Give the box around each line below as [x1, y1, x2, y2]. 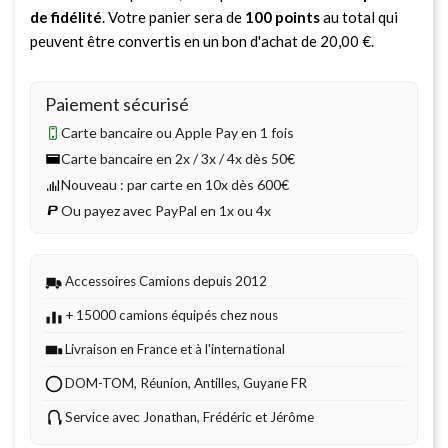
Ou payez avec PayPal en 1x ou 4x [61, 201, 271, 219]
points [272, 7, 320, 26]
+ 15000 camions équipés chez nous [65, 306, 278, 323]
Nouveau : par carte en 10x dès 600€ [61, 175, 289, 193]
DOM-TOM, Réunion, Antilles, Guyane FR [65, 374, 307, 391]
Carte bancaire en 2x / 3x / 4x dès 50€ [61, 149, 295, 167]
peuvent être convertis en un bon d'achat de [30, 31, 320, 50]
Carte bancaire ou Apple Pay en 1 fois [61, 123, 294, 141]
